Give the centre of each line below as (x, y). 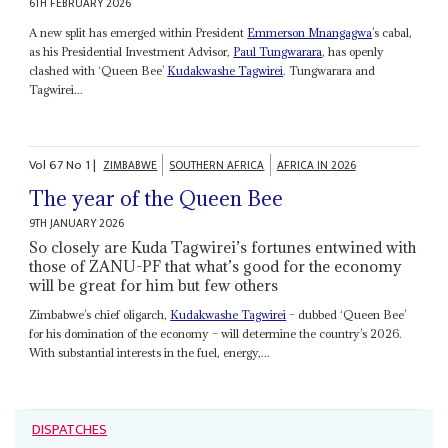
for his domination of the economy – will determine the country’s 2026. (216, 334)
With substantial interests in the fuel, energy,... (150, 353)
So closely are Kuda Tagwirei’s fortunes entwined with (223, 247)
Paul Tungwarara (278, 51)
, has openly (353, 51)
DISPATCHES (70, 430)
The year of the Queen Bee (156, 199)
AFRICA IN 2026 (316, 165)
